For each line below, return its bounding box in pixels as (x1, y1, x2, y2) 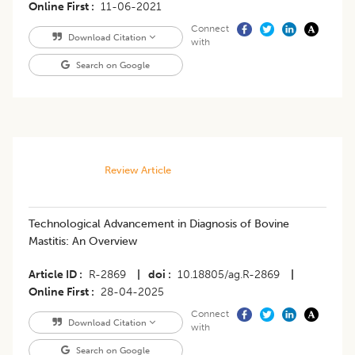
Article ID (29, 268, 77, 282)
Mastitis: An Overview (29, 235, 137, 249)
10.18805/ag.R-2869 (177, 268, 280, 282)
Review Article (104, 164, 171, 177)
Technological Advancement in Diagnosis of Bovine (29, 217, 289, 231)
